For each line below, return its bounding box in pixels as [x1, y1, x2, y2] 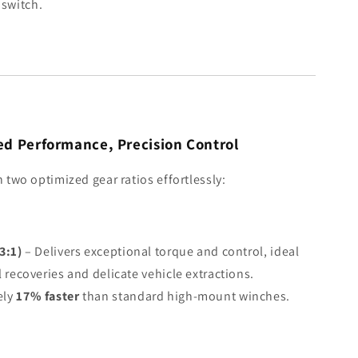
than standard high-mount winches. [79, 288, 290, 305]
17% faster [16, 288, 80, 305]
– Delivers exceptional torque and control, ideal [22, 243, 300, 261]
